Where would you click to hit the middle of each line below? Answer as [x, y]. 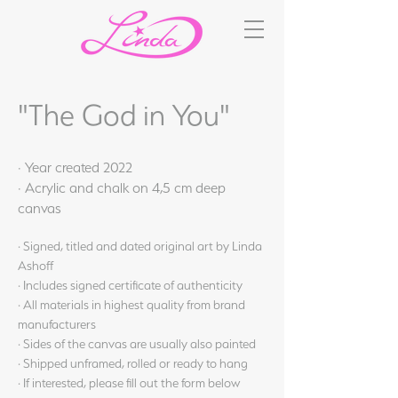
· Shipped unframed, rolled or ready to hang [133, 363]
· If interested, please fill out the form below [129, 383]
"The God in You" [124, 115]
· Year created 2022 [75, 167]
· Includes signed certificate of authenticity [130, 285]
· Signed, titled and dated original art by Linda [140, 246]
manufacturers [57, 324]
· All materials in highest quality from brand [131, 305]
